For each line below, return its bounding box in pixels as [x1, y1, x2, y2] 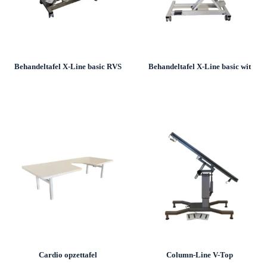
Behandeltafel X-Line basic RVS [14, 62, 122, 72]
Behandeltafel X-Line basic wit [148, 62, 251, 72]
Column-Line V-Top [166, 250, 233, 260]
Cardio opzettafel [38, 250, 97, 260]
